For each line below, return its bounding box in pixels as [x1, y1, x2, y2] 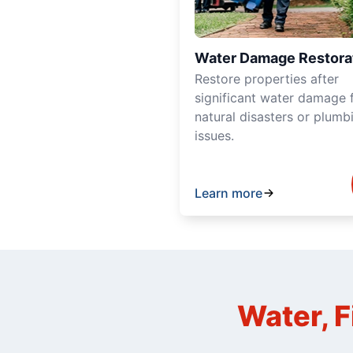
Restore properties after [195, 70, 339, 87]
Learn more [195, 184, 262, 201]
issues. [195, 127, 234, 143]
